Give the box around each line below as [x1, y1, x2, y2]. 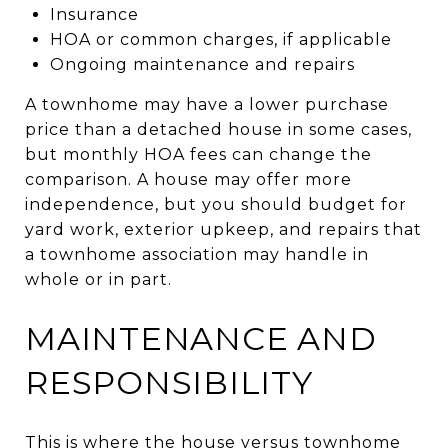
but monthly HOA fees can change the [25, 144, 372, 164]
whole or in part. [25, 269, 172, 289]
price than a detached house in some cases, [25, 119, 412, 139]
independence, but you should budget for [25, 194, 407, 214]
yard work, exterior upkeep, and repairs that [25, 219, 422, 239]
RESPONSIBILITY [25, 362, 313, 402]
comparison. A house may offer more [25, 169, 352, 189]
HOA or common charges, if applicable [49, 29, 392, 49]
